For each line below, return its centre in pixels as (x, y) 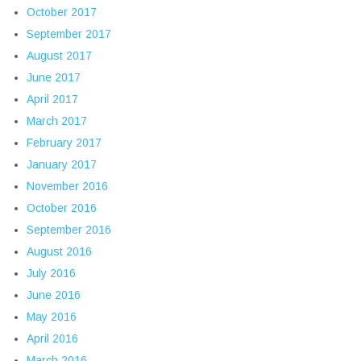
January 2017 (62, 165)
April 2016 (52, 339)
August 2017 (59, 56)
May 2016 (52, 317)
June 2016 (54, 295)
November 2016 (67, 187)
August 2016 (59, 252)
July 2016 (51, 274)
